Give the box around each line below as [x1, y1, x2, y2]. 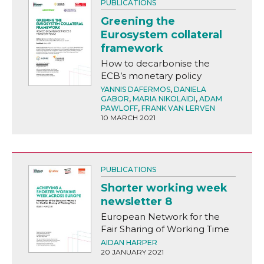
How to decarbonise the [100, 57, 210, 69]
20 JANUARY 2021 [100, 247, 164, 256]
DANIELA [173, 84, 206, 94]
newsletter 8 [100, 194, 172, 208]
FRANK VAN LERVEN [141, 103, 215, 113]
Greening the [100, 14, 175, 28]
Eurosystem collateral [100, 28, 222, 41]
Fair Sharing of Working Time [100, 223, 229, 235]
